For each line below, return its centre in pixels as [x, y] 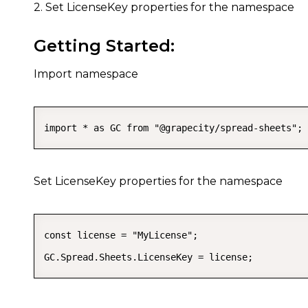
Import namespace [86, 74]
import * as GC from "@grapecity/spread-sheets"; [173, 128]
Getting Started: [104, 46]
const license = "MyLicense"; [121, 235]
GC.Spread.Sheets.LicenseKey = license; [148, 257]
